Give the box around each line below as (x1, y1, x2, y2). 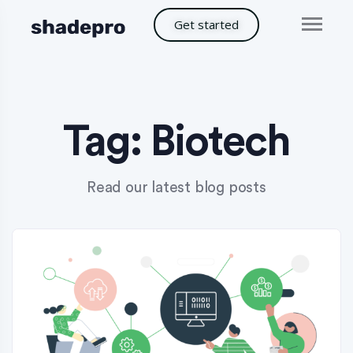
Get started (174, 17, 239, 32)
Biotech (150, 121, 290, 163)
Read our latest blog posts (87, 180, 266, 195)
